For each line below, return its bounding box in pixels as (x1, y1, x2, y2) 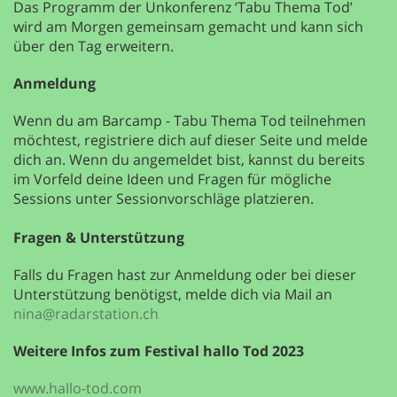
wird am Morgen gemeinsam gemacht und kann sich (13, 16, 363, 36)
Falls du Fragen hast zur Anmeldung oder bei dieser (13, 264, 356, 284)
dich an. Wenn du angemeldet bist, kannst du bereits (13, 149, 365, 169)
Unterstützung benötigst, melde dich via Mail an (13, 284, 332, 304)
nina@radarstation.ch (13, 303, 159, 323)
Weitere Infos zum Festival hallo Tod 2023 (13, 340, 304, 361)
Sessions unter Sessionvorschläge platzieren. (13, 188, 314, 208)
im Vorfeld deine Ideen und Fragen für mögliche (13, 168, 331, 189)
